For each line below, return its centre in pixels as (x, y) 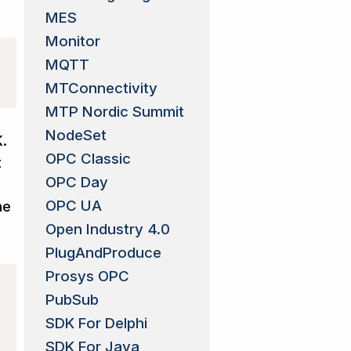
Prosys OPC (87, 276)
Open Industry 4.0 (107, 229)
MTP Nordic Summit (114, 111)
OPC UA (73, 205)
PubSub (72, 299)
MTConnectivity (101, 88)
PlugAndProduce (103, 252)
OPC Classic (88, 158)
